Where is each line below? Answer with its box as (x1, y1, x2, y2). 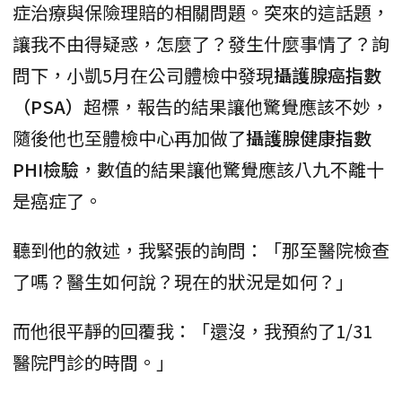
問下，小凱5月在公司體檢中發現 (13, 61, 274, 88)
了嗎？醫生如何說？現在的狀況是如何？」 (13, 267, 354, 294)
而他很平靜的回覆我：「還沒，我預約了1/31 (13, 317, 372, 344)
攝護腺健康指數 (246, 124, 371, 151)
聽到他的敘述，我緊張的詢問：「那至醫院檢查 (13, 236, 389, 263)
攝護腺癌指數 (274, 61, 381, 88)
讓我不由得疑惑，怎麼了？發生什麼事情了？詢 (13, 30, 389, 57)
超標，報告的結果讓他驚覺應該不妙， (83, 92, 389, 119)
